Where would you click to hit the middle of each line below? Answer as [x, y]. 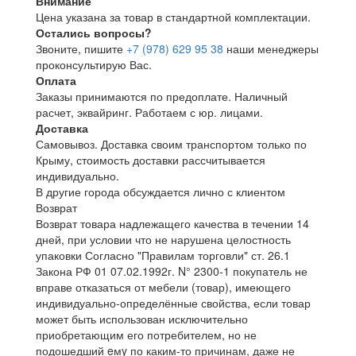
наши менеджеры [271, 48]
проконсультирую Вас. [94, 64]
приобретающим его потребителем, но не [146, 335]
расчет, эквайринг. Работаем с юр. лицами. [149, 112]
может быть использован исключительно [142, 319]
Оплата [56, 80]
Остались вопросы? [94, 33]
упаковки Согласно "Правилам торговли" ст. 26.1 [163, 255]
